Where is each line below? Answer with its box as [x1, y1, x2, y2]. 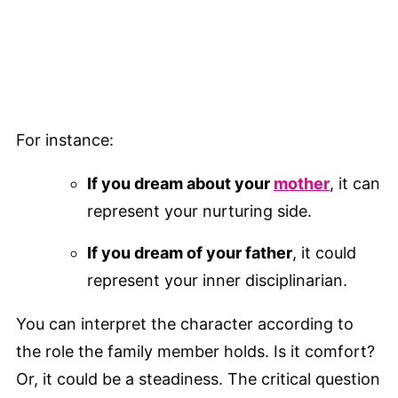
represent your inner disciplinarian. [87, 271, 347, 291]
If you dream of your [87, 243, 245, 263]
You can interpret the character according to [16, 314, 354, 334]
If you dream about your [87, 174, 274, 194]
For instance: [16, 131, 114, 150]
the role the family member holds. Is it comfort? [16, 342, 375, 362]
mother [274, 174, 330, 194]
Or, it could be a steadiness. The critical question [16, 370, 380, 389]
